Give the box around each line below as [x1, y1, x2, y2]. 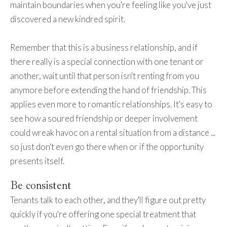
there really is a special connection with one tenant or [10, 56, 204, 67]
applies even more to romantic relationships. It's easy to [10, 99, 212, 110]
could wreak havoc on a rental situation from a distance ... [10, 127, 215, 138]
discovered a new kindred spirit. [10, 14, 125, 25]
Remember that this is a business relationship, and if [10, 42, 198, 53]
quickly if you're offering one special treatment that [10, 209, 196, 220]
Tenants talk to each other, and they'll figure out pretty [10, 195, 206, 206]
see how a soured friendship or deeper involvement [10, 113, 198, 124]
